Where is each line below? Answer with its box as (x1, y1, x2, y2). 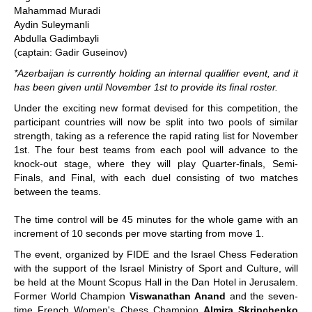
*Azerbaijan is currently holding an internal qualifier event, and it (14, 68, 298, 79)
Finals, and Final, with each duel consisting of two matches (14, 172, 298, 183)
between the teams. (14, 186, 101, 197)
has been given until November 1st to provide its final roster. (14, 81, 278, 93)
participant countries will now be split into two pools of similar (14, 116, 298, 127)
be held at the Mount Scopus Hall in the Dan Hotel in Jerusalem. (14, 276, 298, 288)
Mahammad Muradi (14, 5, 100, 16)
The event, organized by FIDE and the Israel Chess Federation (14, 249, 298, 260)
